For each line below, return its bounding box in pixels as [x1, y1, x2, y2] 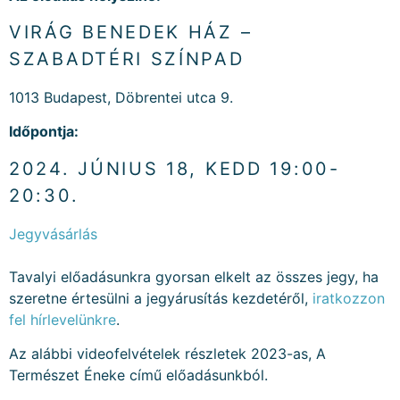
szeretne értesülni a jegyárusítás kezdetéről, [9, 288, 312, 307]
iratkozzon [312, 288, 385, 307]
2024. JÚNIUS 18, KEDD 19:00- [9, 157, 340, 179]
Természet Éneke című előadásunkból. [9, 366, 268, 385]
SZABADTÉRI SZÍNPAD [9, 48, 245, 71]
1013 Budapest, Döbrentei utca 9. [9, 88, 233, 107]
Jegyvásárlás [9, 224, 97, 243]
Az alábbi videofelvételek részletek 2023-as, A [9, 345, 326, 363]
